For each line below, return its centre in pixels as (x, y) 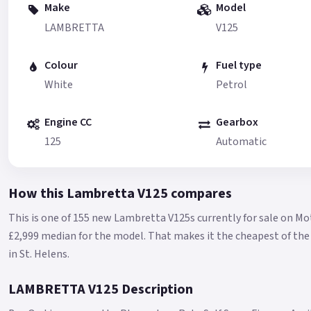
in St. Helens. (39, 254)
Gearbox (237, 122)
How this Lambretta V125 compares (120, 194)
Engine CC (68, 122)
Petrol (231, 84)
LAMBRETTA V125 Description (101, 290)
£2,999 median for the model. (78, 236)
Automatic (241, 142)
